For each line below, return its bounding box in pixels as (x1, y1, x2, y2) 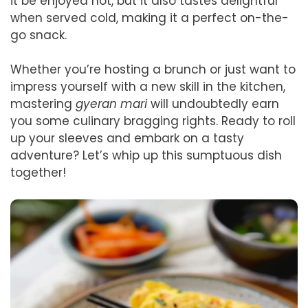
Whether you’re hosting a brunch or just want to (10, 61, 296, 78)
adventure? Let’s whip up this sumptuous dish (10, 147, 282, 164)
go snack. (10, 26, 67, 43)
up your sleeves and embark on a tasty (10, 130, 244, 146)
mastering (10, 96, 76, 112)
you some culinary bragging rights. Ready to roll (10, 113, 296, 129)
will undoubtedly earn (147, 96, 279, 112)
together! (10, 164, 66, 181)
